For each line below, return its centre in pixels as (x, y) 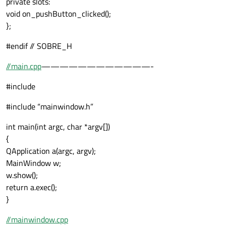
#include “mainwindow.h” (50, 107)
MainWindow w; (34, 163)
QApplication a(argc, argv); (51, 151)
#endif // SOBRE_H (39, 46)
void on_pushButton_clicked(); (59, 14)
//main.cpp (24, 66)
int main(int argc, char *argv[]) (58, 127)
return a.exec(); (32, 187)
